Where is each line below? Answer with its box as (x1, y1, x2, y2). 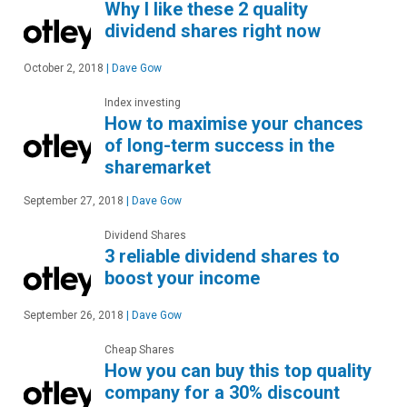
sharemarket (104, 156, 211, 179)
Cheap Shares (104, 343, 174, 357)
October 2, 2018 (24, 62, 104, 75)
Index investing (104, 96, 181, 110)
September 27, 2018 (24, 194, 124, 208)
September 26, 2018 (24, 309, 124, 323)
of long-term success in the (104, 134, 334, 157)
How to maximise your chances (104, 113, 363, 135)
